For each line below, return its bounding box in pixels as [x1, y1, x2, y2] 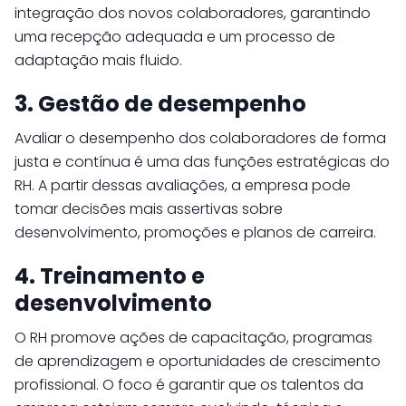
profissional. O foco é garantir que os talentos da [14, 374, 363, 395]
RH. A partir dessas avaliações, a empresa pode [14, 175, 351, 196]
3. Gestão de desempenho [14, 89, 306, 119]
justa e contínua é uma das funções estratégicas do [14, 151, 390, 172]
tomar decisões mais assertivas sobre [14, 198, 283, 219]
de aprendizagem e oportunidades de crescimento [14, 351, 381, 372]
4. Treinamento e [14, 261, 205, 291]
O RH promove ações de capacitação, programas [14, 327, 372, 348]
